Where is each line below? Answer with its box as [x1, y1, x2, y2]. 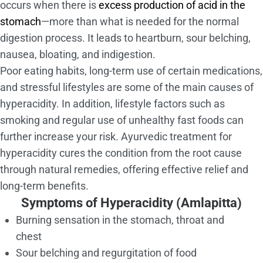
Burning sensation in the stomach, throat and [16, 214, 224, 227]
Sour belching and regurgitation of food [16, 247, 197, 259]
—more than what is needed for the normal [41, 15, 239, 28]
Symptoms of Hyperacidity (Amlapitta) [21, 195, 242, 211]
